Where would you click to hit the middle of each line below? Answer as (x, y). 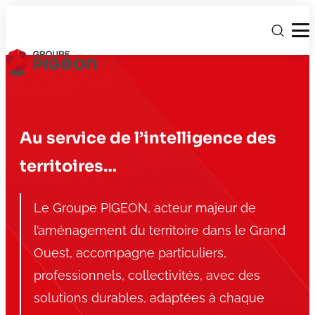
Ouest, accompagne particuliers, (130, 253)
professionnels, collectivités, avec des (147, 276)
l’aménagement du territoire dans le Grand (160, 231)
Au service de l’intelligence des (148, 138)
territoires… (68, 166)
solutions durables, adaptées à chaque (149, 298)
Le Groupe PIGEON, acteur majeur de (145, 208)
